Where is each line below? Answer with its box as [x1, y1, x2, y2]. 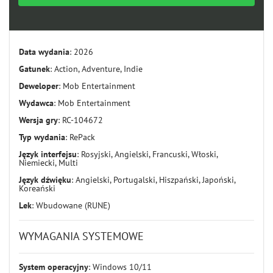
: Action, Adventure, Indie [50, 63, 143, 74]
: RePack [65, 132, 95, 143]
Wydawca [19, 97, 54, 108]
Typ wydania [19, 132, 65, 143]
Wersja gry [19, 115, 58, 126]
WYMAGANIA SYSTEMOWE [19, 230, 144, 243]
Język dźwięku [19, 174, 71, 185]
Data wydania [19, 46, 69, 57]
